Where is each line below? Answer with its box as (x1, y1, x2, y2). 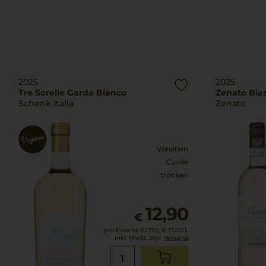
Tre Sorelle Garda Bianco (18, 87, 126, 98)
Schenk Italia (18, 98, 74, 109)
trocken (160, 170, 188, 179)
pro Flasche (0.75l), (104, 226, 160, 234)
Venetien (157, 144, 188, 153)
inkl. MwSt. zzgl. (115, 234, 164, 242)
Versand (164, 234, 188, 242)
